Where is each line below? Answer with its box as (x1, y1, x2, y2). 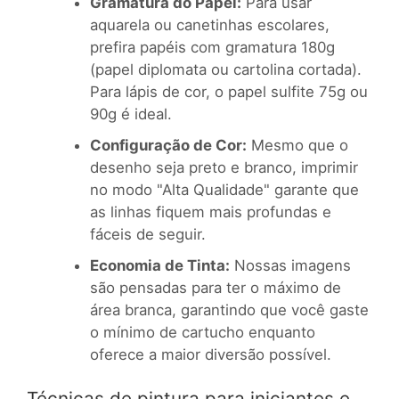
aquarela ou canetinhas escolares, (90, 16, 330, 35)
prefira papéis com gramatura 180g (90, 38, 335, 57)
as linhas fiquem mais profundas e (90, 203, 331, 222)
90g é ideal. (90, 105, 172, 124)
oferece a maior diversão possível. (90, 346, 331, 364)
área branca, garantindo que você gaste (90, 301, 369, 320)
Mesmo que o (247, 136, 348, 155)
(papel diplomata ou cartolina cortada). (90, 61, 362, 79)
